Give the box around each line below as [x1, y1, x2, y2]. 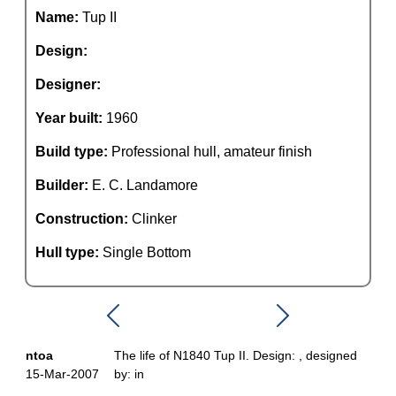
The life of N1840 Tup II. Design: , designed [114, 348, 357, 362]
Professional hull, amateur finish [111, 144, 312, 159]
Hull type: [35, 245, 103, 260]
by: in [114, 367, 144, 381]
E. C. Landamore [92, 178, 198, 193]
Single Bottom [103, 245, 191, 260]
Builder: [35, 178, 92, 193]
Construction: [35, 211, 132, 226]
